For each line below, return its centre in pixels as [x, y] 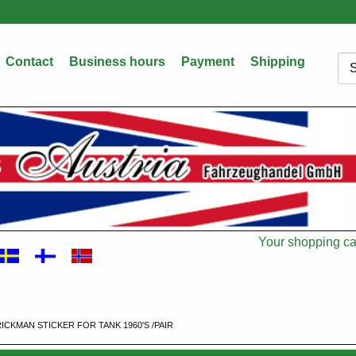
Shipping [278, 62]
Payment [208, 62]
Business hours [117, 62]
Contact [29, 62]
